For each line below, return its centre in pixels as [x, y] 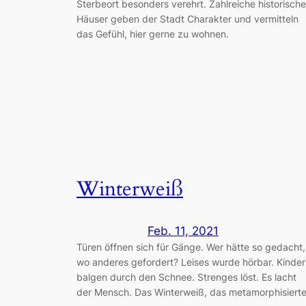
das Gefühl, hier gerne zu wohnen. [153, 34]
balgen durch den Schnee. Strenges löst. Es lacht [186, 277]
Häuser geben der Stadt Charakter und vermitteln [187, 19]
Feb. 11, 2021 [183, 231]
